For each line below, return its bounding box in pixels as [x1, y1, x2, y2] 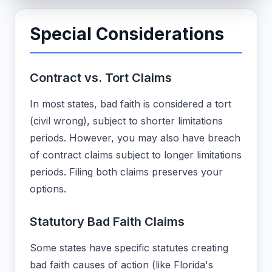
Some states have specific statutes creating [30, 242, 228, 254]
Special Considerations [30, 24, 224, 45]
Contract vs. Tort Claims [30, 70, 172, 86]
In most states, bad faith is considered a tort [30, 98, 231, 110]
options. [30, 183, 66, 195]
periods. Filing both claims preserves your [30, 166, 223, 178]
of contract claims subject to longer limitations [30, 149, 242, 161]
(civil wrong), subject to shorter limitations [30, 115, 223, 127]
